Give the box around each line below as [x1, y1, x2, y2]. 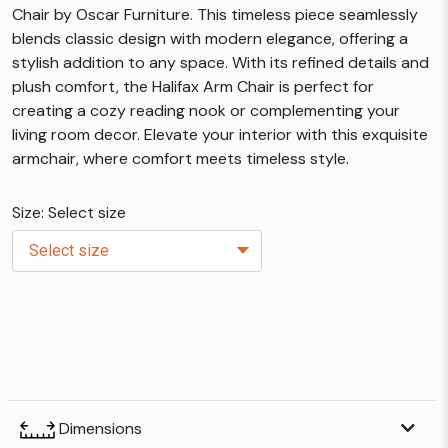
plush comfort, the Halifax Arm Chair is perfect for [12, 76, 374, 97]
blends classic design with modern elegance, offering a [12, 28, 408, 49]
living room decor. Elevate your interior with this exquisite [12, 124, 428, 145]
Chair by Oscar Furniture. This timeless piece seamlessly [12, 4, 418, 25]
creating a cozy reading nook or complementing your [12, 100, 400, 121]
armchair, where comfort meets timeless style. [12, 148, 349, 169]
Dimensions [55, 418, 142, 439]
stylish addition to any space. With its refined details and [12, 52, 429, 73]
